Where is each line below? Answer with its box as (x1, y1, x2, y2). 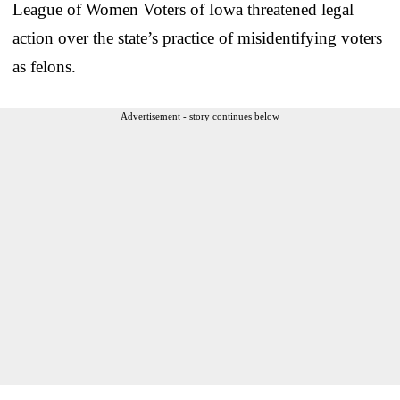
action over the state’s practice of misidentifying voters (12, 28, 382, 47)
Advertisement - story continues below (121, 110, 279, 121)
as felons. (12, 56, 76, 76)
